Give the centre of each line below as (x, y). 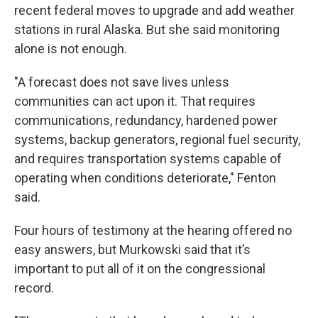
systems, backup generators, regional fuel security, (157, 140)
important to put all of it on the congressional (140, 269)
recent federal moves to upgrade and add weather (154, 11)
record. (34, 288)
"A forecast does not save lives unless (122, 82)
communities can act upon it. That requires (135, 102)
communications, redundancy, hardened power (146, 121)
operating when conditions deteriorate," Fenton (145, 178)
